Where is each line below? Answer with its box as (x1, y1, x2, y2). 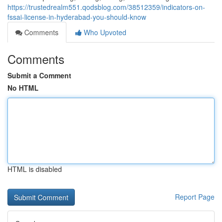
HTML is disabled (7, 164, 62, 174)
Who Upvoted (82, 27, 126, 37)
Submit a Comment (7, 70, 71, 80)
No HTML (7, 83, 39, 93)
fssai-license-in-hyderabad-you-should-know (7, 12, 146, 22)
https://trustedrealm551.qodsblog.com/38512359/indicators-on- (7, 2, 205, 12)
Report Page (175, 192, 215, 202)
